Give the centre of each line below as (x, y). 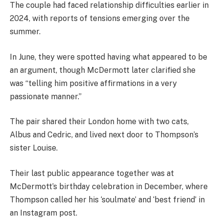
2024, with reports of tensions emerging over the (100, 19)
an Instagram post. (44, 213)
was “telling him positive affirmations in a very (93, 83)
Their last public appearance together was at (92, 173)
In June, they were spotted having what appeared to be (109, 57)
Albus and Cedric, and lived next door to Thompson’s (104, 135)
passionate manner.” (46, 96)
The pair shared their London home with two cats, (99, 122)
